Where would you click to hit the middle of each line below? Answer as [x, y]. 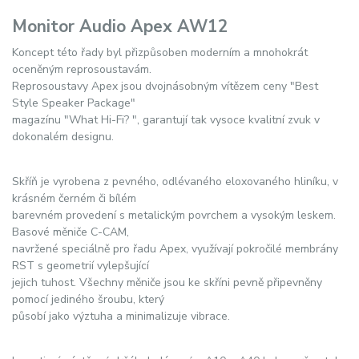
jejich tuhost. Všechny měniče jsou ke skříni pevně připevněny [167, 282]
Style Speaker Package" [74, 103]
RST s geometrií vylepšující [81, 265]
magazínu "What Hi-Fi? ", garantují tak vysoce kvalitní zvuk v [166, 119]
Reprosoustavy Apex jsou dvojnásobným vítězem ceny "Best [165, 86]
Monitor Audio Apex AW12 [120, 27]
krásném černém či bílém [74, 198]
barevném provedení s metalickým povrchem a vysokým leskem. [174, 215]
